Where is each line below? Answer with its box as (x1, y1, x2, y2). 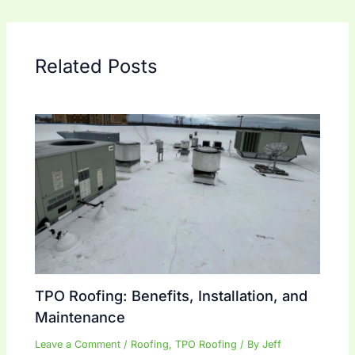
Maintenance (35, 308, 126, 326)
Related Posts (35, 54, 158, 78)
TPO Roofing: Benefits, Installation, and (35, 287, 308, 305)
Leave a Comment (35, 338, 121, 351)
